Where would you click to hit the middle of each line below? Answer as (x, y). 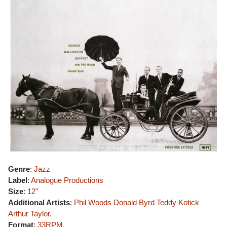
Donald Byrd (134, 202)
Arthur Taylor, (30, 214)
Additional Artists (39, 202)
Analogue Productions (67, 180)
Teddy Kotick (178, 202)
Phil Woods (93, 202)
